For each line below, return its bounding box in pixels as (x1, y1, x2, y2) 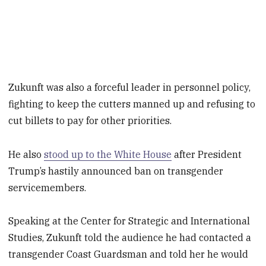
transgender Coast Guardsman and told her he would (8, 248, 249, 261)
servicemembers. (8, 181, 87, 194)
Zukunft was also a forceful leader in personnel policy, (8, 81, 251, 93)
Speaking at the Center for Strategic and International (8, 215, 251, 227)
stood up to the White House (44, 148, 172, 160)
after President (172, 148, 242, 160)
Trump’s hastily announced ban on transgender (8, 164, 224, 177)
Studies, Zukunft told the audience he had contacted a (8, 232, 252, 244)
